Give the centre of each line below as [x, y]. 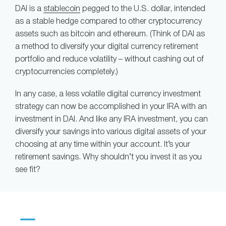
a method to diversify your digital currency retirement [107, 47]
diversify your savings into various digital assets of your [111, 132]
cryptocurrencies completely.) [67, 72]
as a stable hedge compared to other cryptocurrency [108, 22]
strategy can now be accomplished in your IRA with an [111, 107]
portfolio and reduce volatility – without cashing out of [109, 60]
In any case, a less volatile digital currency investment [108, 95]
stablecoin [62, 9]
